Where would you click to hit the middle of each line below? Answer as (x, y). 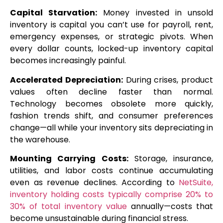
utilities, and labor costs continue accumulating (111, 171)
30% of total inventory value (68, 207)
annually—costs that (170, 207)
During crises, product (168, 80)
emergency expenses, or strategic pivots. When (111, 37)
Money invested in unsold (155, 13)
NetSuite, (196, 183)
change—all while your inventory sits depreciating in (111, 127)
